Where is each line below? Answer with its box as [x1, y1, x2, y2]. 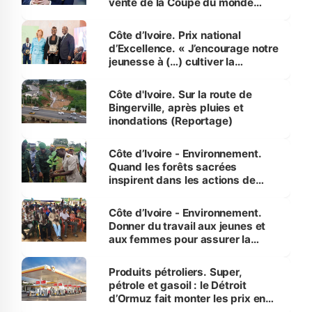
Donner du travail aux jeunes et [108, 219, 266, 233]
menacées [108, 259, 162, 273]
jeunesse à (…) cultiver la [108, 55, 235, 69]
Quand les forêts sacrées [108, 160, 237, 174]
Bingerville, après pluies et [108, 101, 244, 115]
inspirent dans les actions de [108, 173, 256, 187]
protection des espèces [108, 246, 230, 260]
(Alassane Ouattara [108, 81, 208, 95]
